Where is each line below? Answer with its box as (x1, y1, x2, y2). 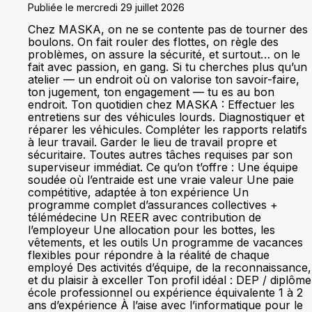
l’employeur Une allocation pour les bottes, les (28, 223, 275, 237)
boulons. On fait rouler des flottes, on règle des (28, 35, 279, 49)
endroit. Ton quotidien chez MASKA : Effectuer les (28, 97, 295, 111)
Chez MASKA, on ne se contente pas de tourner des (28, 22, 308, 36)
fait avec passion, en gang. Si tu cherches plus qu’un (28, 60, 307, 74)
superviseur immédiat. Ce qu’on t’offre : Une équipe (28, 160, 298, 174)
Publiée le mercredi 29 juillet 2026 (28, 1, 185, 13)
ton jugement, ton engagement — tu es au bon (28, 85, 274, 99)
